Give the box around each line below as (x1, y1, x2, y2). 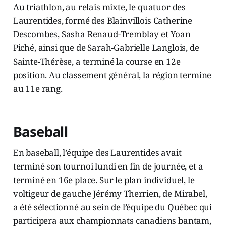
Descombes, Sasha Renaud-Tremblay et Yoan (13, 28, 191, 40)
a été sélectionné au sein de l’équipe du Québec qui (13, 201, 212, 213)
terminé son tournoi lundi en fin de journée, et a (13, 160, 203, 173)
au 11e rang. (13, 83, 63, 95)
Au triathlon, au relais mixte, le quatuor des (13, 1, 186, 13)
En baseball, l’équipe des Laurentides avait (13, 147, 182, 159)
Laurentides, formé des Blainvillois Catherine (13, 15, 193, 27)
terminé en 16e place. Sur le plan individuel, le (13, 174, 195, 186)
